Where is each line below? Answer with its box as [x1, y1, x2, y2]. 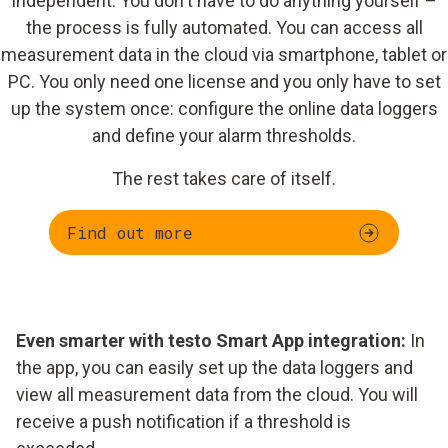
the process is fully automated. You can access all [25, 17, 423, 39]
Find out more [67, 221, 193, 243]
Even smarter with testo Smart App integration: [16, 330, 406, 352]
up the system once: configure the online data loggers [10, 98, 438, 120]
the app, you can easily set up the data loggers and [16, 357, 413, 379]
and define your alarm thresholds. [92, 125, 356, 147]
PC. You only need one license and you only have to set [7, 71, 441, 93]
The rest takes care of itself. [112, 168, 336, 190]
